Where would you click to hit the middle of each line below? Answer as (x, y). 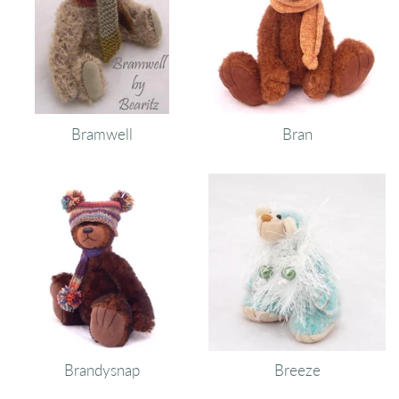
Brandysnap (102, 370)
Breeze (297, 370)
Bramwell (102, 134)
